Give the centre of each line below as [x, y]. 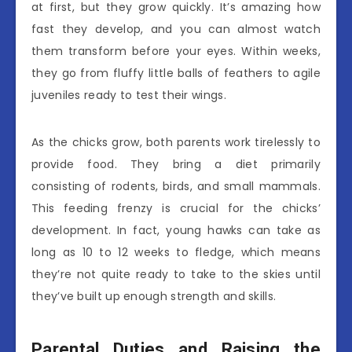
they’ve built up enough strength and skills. [154, 297]
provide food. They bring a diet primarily [176, 165]
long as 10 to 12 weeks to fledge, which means [176, 253]
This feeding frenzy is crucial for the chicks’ [176, 209]
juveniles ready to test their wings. [129, 95]
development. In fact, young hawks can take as [176, 231]
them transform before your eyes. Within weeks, [176, 51]
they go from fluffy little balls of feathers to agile [176, 73]
